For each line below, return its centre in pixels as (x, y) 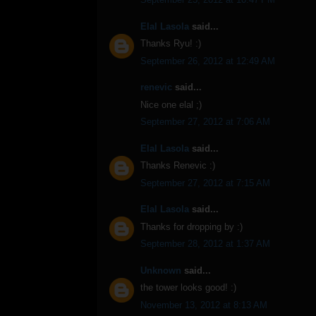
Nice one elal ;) (171, 104)
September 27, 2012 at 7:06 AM (205, 122)
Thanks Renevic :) (178, 166)
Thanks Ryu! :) (171, 44)
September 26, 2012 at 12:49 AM (208, 61)
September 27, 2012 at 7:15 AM (205, 183)
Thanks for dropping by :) (192, 226)
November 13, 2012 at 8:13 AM (204, 305)
